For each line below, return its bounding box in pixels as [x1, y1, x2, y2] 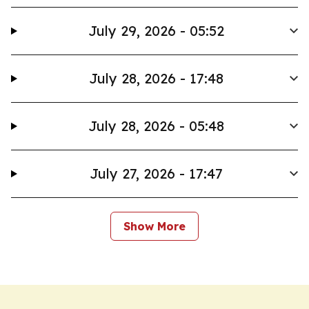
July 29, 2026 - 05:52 [88, 22, 224, 39]
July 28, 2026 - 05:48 [88, 117, 224, 134]
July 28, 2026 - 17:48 [88, 70, 223, 87]
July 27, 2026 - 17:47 [89, 165, 223, 182]
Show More [123, 219, 186, 233]
